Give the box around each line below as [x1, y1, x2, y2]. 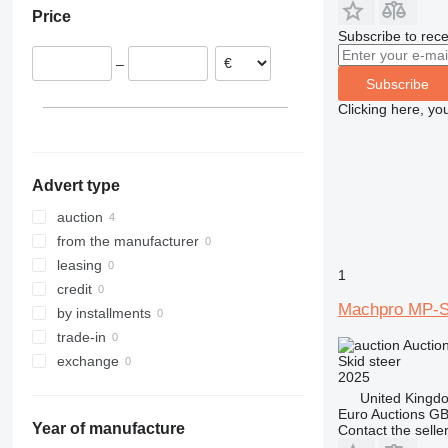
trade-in [56, 329, 106, 346]
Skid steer [337, 353, 401, 369]
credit [56, 281, 92, 298]
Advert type [31, 177, 120, 195]
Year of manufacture [31, 420, 185, 438]
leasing [56, 257, 102, 274]
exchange [56, 353, 119, 370]
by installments [56, 305, 151, 322]
